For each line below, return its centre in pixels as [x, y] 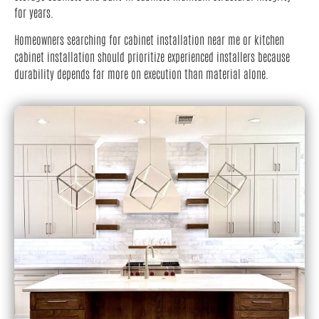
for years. [34, 12]
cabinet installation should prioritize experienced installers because [152, 56]
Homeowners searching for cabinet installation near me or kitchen [149, 39]
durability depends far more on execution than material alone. [141, 73]
